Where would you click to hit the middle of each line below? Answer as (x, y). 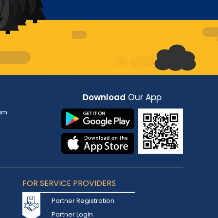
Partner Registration (83, 200)
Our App (144, 97)
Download (104, 97)
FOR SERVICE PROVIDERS (69, 183)
